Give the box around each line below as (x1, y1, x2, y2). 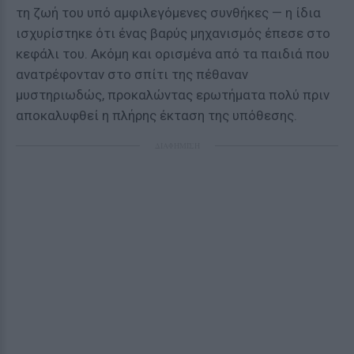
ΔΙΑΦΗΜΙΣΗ (154, 140, 200, 151)
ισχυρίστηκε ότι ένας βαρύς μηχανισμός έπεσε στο (16, 25, 330, 41)
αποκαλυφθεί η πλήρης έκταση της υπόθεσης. (16, 107, 297, 123)
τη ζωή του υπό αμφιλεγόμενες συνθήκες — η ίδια (16, 5, 321, 21)
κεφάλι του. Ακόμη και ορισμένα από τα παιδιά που (16, 46, 330, 62)
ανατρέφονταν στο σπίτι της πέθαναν (16, 66, 248, 82)
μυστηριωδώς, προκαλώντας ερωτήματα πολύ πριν (16, 87, 330, 103)
